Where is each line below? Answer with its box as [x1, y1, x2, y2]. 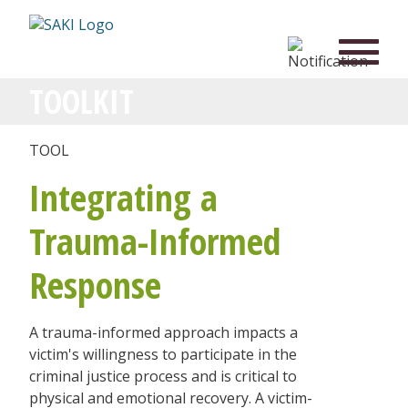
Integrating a [29, 172, 218, 222]
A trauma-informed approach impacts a [29, 322, 298, 342]
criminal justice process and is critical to [29, 366, 297, 386]
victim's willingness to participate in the [29, 344, 297, 364]
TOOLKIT [29, 79, 134, 123]
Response [29, 260, 161, 310]
